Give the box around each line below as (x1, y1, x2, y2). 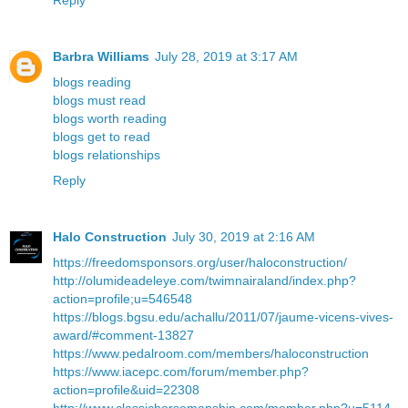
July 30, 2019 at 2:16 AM (172, 229, 315, 245)
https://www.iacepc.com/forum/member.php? (53, 364, 309, 380)
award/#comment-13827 (53, 328, 194, 343)
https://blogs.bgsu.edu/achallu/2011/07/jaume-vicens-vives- (53, 310, 393, 325)
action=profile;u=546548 (53, 291, 192, 307)
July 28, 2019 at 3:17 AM (155, 49, 298, 65)
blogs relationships (53, 148, 160, 163)
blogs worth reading (53, 111, 167, 127)
